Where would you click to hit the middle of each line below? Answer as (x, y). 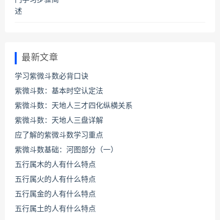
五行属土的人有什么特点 (55, 209)
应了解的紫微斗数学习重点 (59, 136)
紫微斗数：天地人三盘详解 (59, 121)
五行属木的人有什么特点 (55, 165)
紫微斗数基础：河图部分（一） (66, 150)
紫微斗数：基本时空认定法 (59, 91)
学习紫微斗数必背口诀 (52, 77)
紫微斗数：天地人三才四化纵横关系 (74, 106)
